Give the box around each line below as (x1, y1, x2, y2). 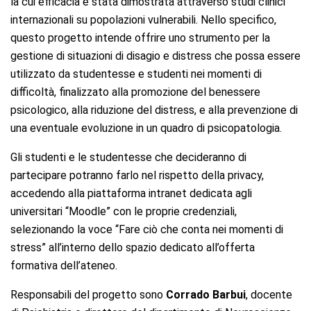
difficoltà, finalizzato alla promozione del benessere (10, 85, 260, 99)
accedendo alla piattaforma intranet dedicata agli (10, 186, 252, 200)
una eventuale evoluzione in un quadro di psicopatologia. (10, 121, 282, 135)
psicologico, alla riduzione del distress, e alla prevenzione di (10, 103, 298, 117)
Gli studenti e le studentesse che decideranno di (10, 150, 246, 164)
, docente (246, 287, 292, 301)
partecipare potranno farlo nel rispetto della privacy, (10, 168, 264, 182)
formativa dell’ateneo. (10, 258, 117, 272)
